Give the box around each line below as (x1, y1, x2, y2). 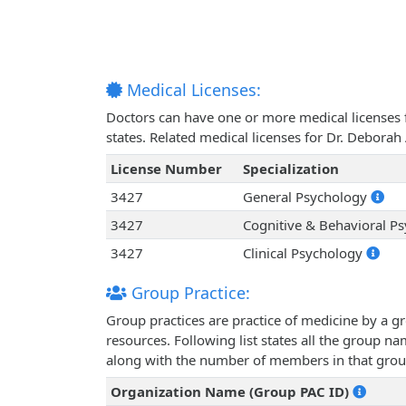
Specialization (242, 159, 339, 179)
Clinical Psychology (242, 244, 366, 263)
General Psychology (242, 188, 371, 207)
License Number (110, 159, 222, 179)
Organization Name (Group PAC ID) (110, 382, 353, 401)
